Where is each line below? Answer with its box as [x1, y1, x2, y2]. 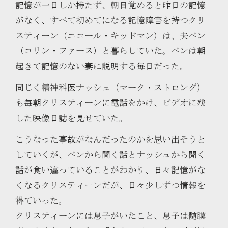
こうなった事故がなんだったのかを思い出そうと [15, 135, 206, 144]
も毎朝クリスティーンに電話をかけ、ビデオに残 [15, 98, 206, 107]
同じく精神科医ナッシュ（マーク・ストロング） [15, 83, 206, 92]
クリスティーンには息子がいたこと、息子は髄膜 [15, 211, 206, 220]
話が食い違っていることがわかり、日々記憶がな [15, 165, 206, 175]
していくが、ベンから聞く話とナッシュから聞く [15, 150, 206, 159]
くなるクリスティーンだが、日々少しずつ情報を [15, 181, 206, 190]
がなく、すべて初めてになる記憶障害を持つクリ [15, 16, 206, 25]
